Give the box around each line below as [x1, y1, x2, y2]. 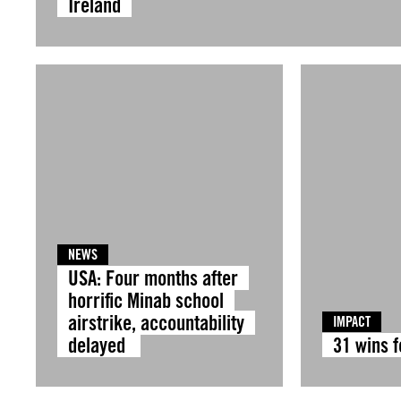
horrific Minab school [68, 288, 224, 312]
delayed [68, 333, 130, 357]
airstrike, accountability [68, 311, 244, 335]
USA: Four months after [68, 266, 238, 290]
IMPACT [333, 313, 371, 330]
